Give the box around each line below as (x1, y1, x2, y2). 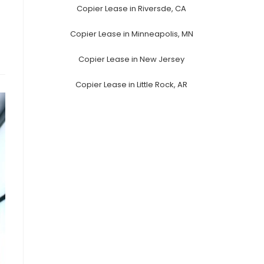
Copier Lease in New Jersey (78, 53, 184, 65)
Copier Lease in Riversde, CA (77, 2, 186, 14)
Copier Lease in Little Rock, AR (75, 78, 187, 90)
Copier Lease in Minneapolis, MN (70, 28, 193, 39)
